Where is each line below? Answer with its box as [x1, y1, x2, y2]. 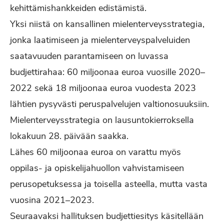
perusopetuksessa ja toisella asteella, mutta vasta [10, 178, 207, 190]
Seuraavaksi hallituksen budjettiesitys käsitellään [10, 210, 203, 222]
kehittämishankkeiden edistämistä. [10, 2, 146, 14]
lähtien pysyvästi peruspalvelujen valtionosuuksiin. [10, 98, 209, 110]
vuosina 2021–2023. [10, 194, 94, 206]
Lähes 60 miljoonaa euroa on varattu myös [10, 146, 181, 158]
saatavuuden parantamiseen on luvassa [10, 50, 168, 62]
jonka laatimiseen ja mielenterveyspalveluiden [10, 34, 190, 46]
